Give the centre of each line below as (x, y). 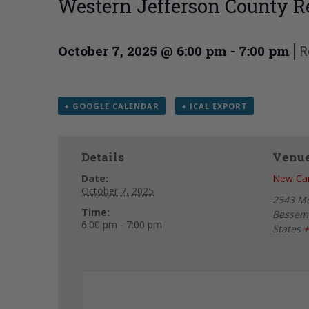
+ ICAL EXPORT (214, 106)
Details (103, 157)
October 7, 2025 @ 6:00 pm (142, 51)
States (287, 229)
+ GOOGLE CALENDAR (112, 106)
